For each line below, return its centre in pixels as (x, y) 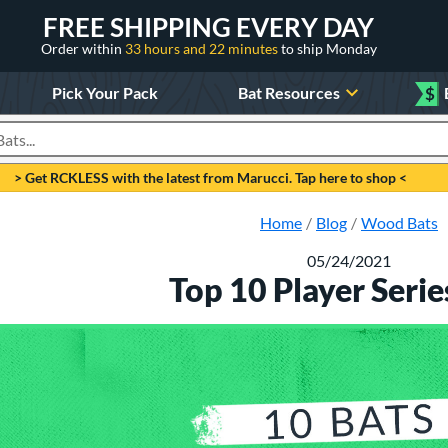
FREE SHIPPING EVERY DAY (208, 26)
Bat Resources (289, 92)
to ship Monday (328, 48)
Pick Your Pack (104, 92)
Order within (82, 48)
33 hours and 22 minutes (202, 48)
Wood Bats (399, 222)
